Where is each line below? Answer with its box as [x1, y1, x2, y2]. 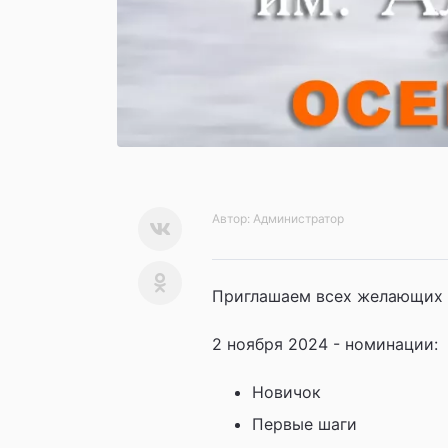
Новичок [252, 381, 321, 402]
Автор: [212, 210, 253, 226]
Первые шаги [252, 413, 357, 434]
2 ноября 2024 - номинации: [212, 333, 438, 354]
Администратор [253, 210, 344, 226]
